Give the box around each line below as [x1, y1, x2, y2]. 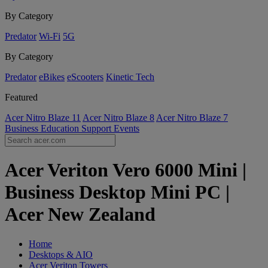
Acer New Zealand [5, 203, 156, 226]
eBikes [39, 72, 65, 82]
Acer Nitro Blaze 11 [5, 112, 81, 123]
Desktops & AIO [29, 249, 93, 260]
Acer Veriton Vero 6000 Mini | [5, 159, 246, 181]
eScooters [67, 72, 103, 82]
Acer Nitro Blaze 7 [156, 112, 228, 123]
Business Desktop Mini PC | [5, 181, 230, 203]
